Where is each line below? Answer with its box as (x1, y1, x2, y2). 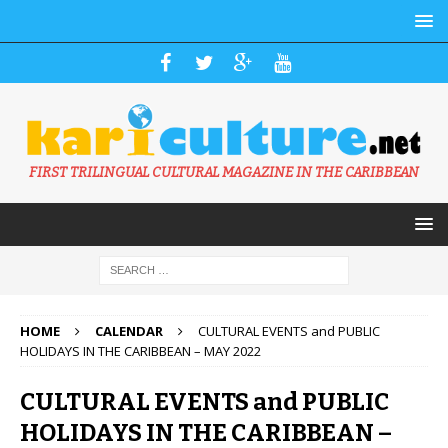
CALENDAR (95, 322, 163, 341)
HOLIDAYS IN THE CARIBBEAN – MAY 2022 (20, 342, 261, 361)
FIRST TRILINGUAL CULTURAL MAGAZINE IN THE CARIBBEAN (29, 164, 419, 182)
